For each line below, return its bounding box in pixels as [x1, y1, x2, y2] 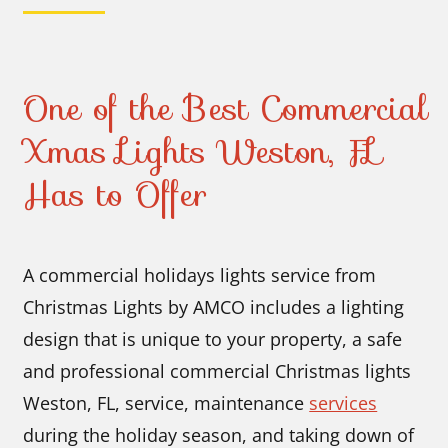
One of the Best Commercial [23, 82, 429, 135]
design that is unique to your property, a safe [23, 327, 403, 352]
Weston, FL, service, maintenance [23, 391, 310, 416]
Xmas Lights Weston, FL [23, 125, 384, 178]
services [309, 391, 378, 416]
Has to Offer [23, 168, 208, 221]
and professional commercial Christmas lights [23, 359, 412, 384]
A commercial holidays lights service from [23, 263, 377, 288]
